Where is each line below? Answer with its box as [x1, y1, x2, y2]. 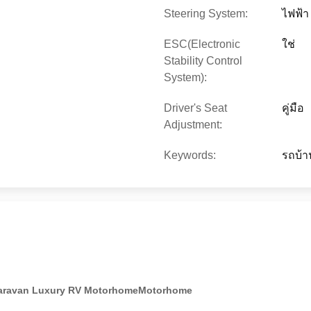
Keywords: [164, 149, 216, 161]
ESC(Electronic [164, 38, 240, 50]
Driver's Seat [164, 102, 227, 114]
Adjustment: [164, 119, 222, 131]
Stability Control [164, 55, 242, 67]
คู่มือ [282, 102, 304, 114]
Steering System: [164, 8, 248, 19]
